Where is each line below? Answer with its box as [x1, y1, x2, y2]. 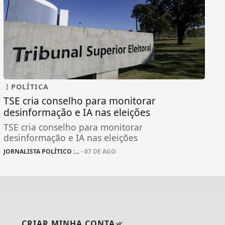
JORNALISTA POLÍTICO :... [3, 147, 79, 156]
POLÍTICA [11, 82, 49, 92]
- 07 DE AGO [79, 147, 116, 156]
